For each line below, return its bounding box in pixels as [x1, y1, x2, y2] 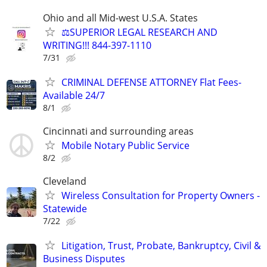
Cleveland [43, 175, 86, 188]
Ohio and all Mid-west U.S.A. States [43, 11, 198, 24]
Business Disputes [43, 252, 125, 266]
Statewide [43, 202, 87, 216]
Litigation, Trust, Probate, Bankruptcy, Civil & [61, 239, 261, 253]
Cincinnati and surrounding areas [43, 125, 194, 138]
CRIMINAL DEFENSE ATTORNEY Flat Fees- [61, 75, 241, 89]
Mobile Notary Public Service [61, 139, 190, 152]
